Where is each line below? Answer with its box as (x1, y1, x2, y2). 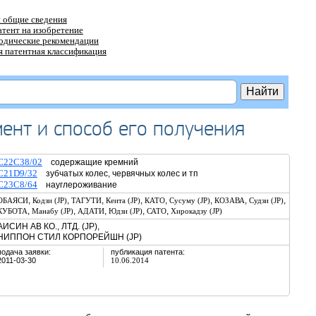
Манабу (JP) (31, 207, 73, 215)
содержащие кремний (42, 157, 138, 167)
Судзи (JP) (248, 196, 284, 205)
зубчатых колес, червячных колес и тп (37, 169, 207, 178)
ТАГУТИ (71, 196, 102, 205)
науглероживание (37, 180, 117, 190)
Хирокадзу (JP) (170, 207, 222, 215)
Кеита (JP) (105, 196, 140, 205)
